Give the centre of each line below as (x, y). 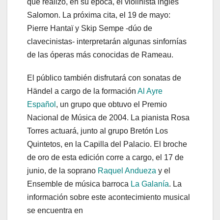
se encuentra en (55, 211)
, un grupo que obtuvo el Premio (111, 105)
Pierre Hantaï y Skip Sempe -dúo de (90, 28)
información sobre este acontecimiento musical (109, 197)
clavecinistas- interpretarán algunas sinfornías (107, 42)
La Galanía (150, 184)
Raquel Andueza (127, 171)
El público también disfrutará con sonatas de (104, 78)
